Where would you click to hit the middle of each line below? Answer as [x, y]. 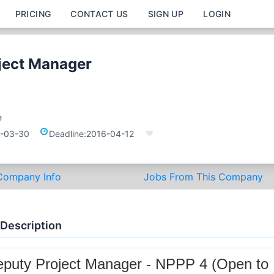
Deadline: [68, 134]
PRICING [33, 14]
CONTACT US [99, 14]
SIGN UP [166, 14]
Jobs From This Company [203, 177]
